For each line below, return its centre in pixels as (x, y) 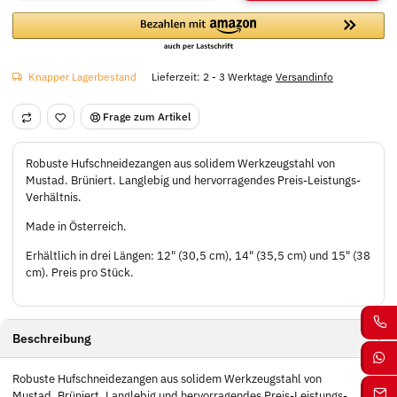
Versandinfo (304, 76)
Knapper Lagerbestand (82, 76)
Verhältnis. (54, 197)
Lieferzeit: (177, 76)
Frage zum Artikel (146, 117)
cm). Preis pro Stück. (80, 272)
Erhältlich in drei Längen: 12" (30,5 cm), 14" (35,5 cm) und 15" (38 (198, 255)
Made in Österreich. (76, 226)
